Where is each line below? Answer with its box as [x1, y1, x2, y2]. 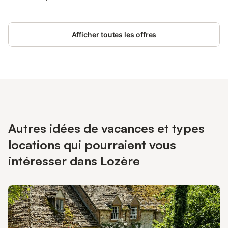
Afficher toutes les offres [71, 30, 157, 39]
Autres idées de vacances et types [8, 121, 205, 136]
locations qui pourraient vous [8, 137, 176, 152]
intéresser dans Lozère [8, 153, 140, 168]
